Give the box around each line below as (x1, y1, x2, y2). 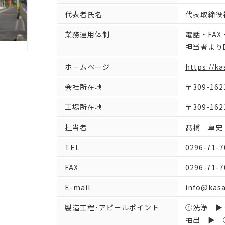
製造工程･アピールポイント (65, 202, 159, 212)
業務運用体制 (65, 29, 110, 39)
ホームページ (65, 62, 110, 72)
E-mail (65, 182, 90, 192)
